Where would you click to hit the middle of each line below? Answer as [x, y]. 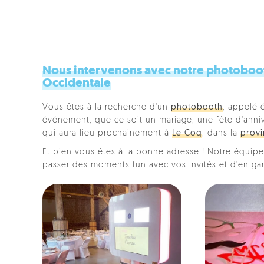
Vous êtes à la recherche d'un [107, 108]
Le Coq [187, 133]
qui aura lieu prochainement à [107, 133]
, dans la [221, 133]
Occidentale [77, 83]
